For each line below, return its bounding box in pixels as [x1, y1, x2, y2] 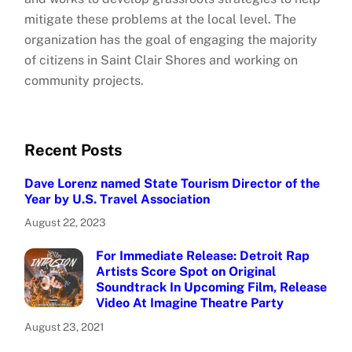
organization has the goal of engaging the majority [24, 31, 318, 47]
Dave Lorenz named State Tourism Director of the [24, 175, 321, 191]
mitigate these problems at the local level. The [24, 11, 297, 27]
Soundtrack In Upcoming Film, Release [96, 280, 328, 295]
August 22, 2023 [24, 216, 107, 229]
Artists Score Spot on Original [96, 264, 277, 280]
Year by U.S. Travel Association [24, 191, 211, 207]
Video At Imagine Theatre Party [96, 295, 284, 311]
